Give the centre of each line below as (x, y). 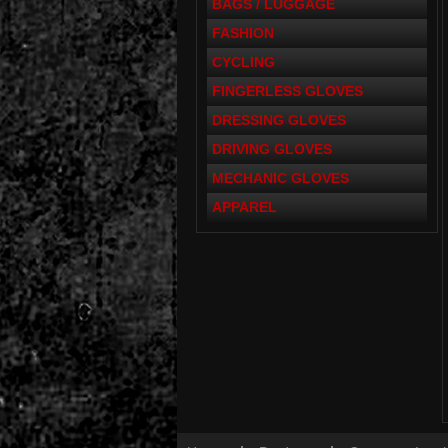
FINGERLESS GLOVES (287, 91)
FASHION (242, 33)
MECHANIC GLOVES (280, 178)
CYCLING (243, 62)
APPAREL (244, 207)
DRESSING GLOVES (278, 120)
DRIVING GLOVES (271, 149)
